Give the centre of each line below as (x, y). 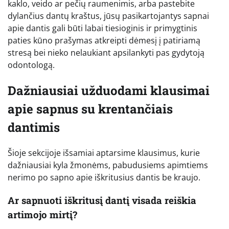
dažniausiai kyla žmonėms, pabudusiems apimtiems (108, 165)
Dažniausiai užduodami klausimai (109, 91)
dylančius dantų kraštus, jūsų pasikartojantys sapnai (108, 16)
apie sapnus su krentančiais (90, 109)
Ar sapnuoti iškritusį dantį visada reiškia (102, 200)
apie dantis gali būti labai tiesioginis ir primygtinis (102, 28)
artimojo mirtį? (42, 214)
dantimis (34, 128)
